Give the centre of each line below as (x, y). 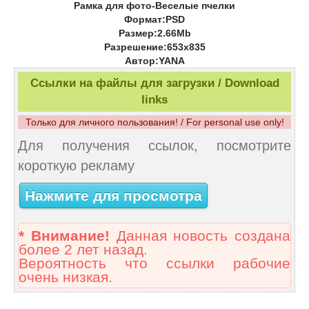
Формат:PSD (154, 20)
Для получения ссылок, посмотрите (154, 146)
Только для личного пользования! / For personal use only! (154, 122)
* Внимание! (64, 236)
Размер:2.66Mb (154, 33)
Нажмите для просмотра (113, 196)
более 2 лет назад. (83, 250)
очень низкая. (66, 278)
